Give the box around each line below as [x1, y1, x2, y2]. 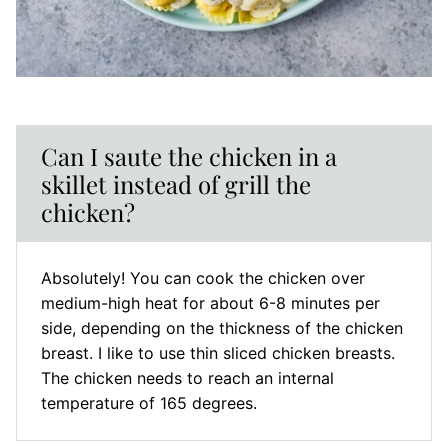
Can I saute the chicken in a [41, 140, 337, 173]
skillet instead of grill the [41, 168, 311, 201]
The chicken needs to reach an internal [41, 368, 334, 389]
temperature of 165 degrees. [41, 393, 257, 414]
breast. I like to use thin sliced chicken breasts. [41, 343, 395, 364]
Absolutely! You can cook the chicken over [41, 268, 365, 289]
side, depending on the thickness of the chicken [41, 318, 403, 339]
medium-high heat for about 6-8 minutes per [41, 293, 380, 314]
